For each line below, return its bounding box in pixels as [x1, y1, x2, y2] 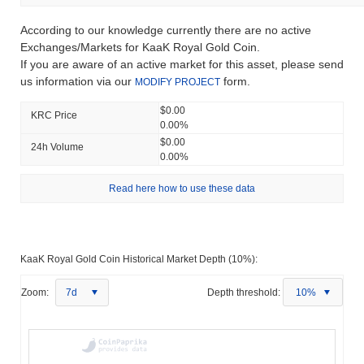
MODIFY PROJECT [135, 76, 220, 88]
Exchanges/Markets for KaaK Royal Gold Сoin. [20, 40, 260, 54]
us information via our [20, 74, 135, 88]
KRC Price [31, 109, 77, 121]
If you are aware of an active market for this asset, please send [20, 57, 344, 71]
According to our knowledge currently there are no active [20, 23, 311, 37]
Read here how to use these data [109, 182, 255, 194]
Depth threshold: [207, 286, 280, 298]
